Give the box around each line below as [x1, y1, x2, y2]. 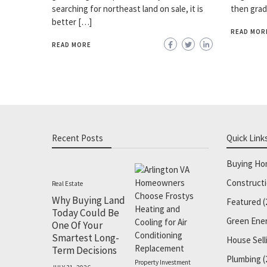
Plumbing [226, 253, 261, 265]
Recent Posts [52, 132, 103, 144]
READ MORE [52, 41, 91, 49]
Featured [226, 196, 261, 208]
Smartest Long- [52, 231, 119, 245]
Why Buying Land [52, 194, 125, 207]
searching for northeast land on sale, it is [52, 3, 203, 15]
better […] [52, 16, 92, 28]
